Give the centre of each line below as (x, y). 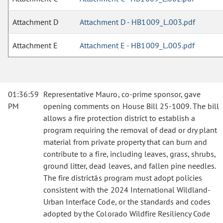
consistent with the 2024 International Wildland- (127, 190)
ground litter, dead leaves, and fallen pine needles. (130, 166)
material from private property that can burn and (125, 142)
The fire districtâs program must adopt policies (123, 178)
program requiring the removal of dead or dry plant (130, 130)
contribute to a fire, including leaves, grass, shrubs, (130, 154)
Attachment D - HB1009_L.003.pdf (137, 22)
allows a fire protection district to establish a (119, 118)
